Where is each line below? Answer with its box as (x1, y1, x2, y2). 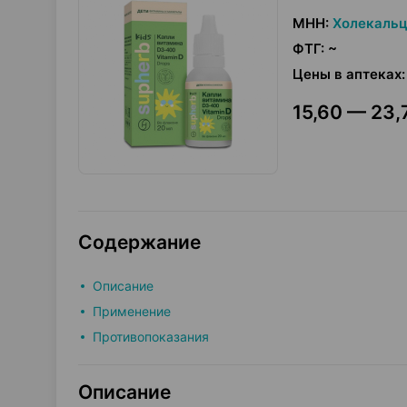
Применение (93, 303, 171, 319)
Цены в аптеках (293, 65, 402, 83)
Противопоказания (93, 329, 209, 344)
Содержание (78, 231, 201, 253)
